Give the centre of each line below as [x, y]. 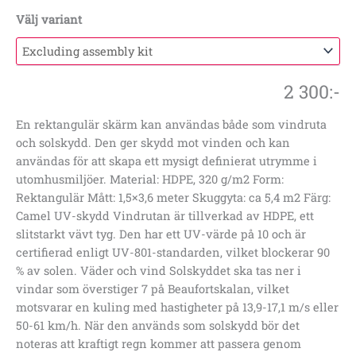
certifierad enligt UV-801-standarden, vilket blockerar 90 [173, 253]
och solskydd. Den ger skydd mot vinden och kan [153, 143]
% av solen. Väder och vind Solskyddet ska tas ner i [159, 271]
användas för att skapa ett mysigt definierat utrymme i [166, 161]
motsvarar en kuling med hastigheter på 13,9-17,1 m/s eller [177, 308]
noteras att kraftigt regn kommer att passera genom [159, 344]
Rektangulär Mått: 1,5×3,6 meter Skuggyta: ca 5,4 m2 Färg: [173, 198]
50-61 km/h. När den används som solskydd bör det [158, 326]
